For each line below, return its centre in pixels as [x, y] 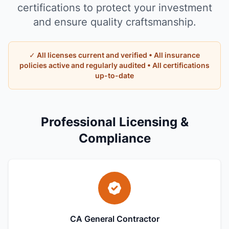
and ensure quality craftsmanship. [114, 22]
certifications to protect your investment [114, 8]
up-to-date [114, 75]
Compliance [114, 138]
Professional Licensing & [114, 122]
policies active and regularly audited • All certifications [114, 65]
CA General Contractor [114, 219]
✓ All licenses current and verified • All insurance [114, 55]
